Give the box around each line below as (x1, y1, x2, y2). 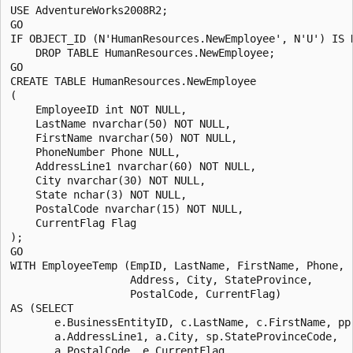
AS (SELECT (10, 301, 80, 314)
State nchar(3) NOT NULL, (10, 188, 193, 201)
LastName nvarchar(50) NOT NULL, (10, 117, 231, 130)
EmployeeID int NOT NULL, (10, 102, 187, 116)
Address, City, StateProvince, (10, 273, 319, 286)
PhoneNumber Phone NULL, (10, 145, 180, 158)
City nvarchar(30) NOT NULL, (10, 173, 206, 187)
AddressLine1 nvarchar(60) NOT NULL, (10, 159, 256, 173)
